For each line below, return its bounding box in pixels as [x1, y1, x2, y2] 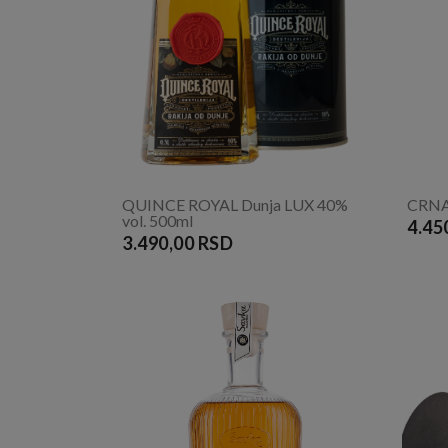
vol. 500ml [122, 210, 193, 230]
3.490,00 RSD [122, 231, 234, 254]
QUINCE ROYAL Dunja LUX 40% [122, 194, 348, 214]
